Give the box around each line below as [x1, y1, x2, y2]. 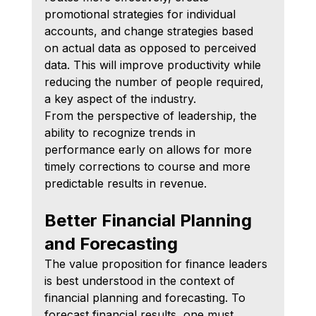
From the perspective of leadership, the [44, 108, 260, 123]
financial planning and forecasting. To [44, 290, 249, 305]
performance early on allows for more [44, 142, 255, 157]
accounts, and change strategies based [44, 23, 257, 38]
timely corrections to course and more [44, 159, 254, 174]
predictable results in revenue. [44, 176, 207, 190]
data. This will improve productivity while [44, 57, 265, 72]
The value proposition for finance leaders [44, 256, 271, 271]
